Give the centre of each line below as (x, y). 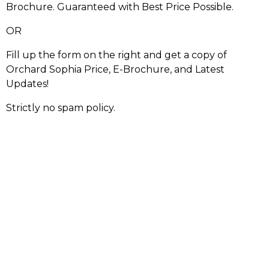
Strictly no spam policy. (61, 108)
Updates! (27, 84)
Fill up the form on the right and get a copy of (116, 55)
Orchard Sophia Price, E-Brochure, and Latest (115, 69)
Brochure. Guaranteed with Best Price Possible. (120, 7)
